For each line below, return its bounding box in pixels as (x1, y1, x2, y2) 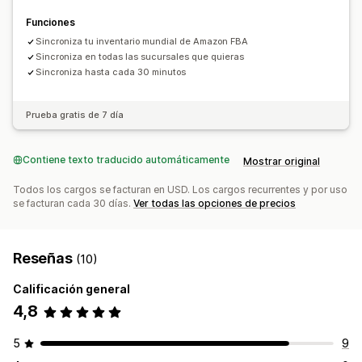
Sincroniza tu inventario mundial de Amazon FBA (36, 36, 248, 48)
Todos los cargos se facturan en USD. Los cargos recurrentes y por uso (13, 183, 347, 196)
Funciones (26, 16, 75, 29)
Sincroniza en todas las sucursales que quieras (36, 51, 244, 63)
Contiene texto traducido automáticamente (23, 154, 229, 166)
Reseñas (13, 250, 76, 267)
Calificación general (13, 282, 130, 297)
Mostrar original (243, 155, 320, 168)
